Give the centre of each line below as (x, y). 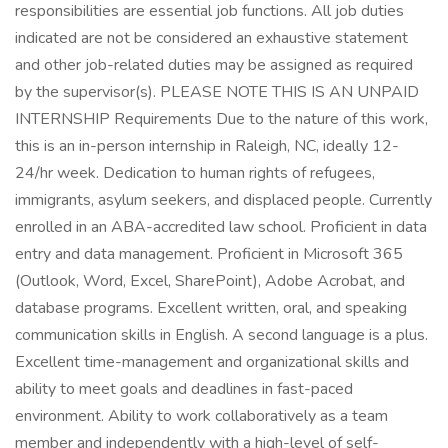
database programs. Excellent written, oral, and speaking (211, 308)
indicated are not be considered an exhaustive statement (211, 38)
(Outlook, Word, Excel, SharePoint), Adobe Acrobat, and (210, 281)
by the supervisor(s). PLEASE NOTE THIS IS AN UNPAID (217, 92)
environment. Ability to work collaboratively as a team (201, 416)
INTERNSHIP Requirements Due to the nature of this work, (221, 119)
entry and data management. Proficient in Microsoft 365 (209, 254)
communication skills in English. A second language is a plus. (221, 335)
